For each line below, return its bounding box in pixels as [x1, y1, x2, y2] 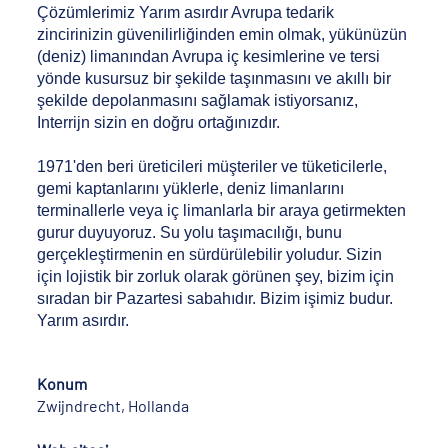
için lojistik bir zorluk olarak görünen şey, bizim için [37, 268, 395, 286]
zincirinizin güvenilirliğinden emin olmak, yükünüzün [37, 26, 408, 44]
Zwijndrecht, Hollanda [37, 396, 190, 416]
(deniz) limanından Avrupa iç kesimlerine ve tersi [37, 48, 381, 66]
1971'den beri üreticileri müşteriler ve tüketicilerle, [37, 158, 388, 176]
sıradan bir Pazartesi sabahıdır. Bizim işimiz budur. [37, 290, 394, 308]
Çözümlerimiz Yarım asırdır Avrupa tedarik [37, 4, 335, 22]
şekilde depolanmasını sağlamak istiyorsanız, [37, 92, 359, 110]
